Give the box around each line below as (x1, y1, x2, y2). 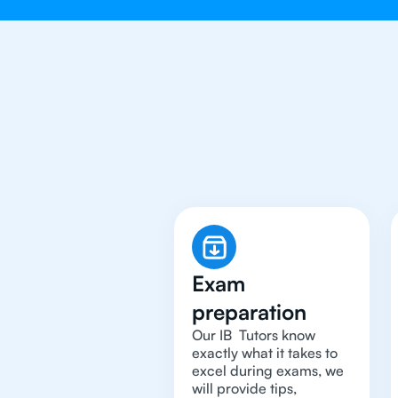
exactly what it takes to (192, 344, 338, 362)
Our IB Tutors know (192, 326, 315, 344)
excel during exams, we (192, 362, 344, 379)
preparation (192, 298, 306, 325)
